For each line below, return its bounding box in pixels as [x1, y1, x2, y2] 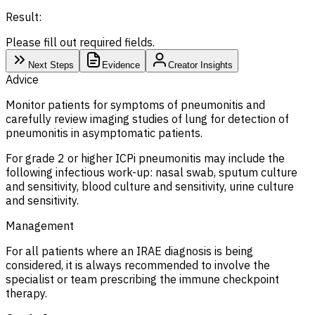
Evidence [102, 59, 140, 70]
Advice [6, 72, 39, 86]
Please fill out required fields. [6, 34, 155, 49]
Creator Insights [168, 59, 233, 70]
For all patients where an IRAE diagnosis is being [6, 243, 253, 258]
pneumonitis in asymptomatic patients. [6, 125, 205, 140]
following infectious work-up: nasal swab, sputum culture [6, 165, 297, 179]
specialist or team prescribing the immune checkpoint [6, 271, 279, 286]
